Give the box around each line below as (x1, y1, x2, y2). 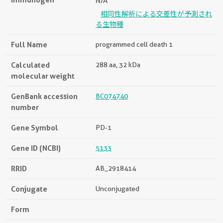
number (11, 102, 39, 112)
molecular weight (11, 71, 75, 81)
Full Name (11, 39, 47, 49)
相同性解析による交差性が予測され (101, 9, 212, 18)
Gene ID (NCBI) (11, 143, 61, 153)
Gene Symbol (11, 122, 58, 132)
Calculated (11, 60, 50, 70)
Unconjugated (96, 184, 139, 193)
